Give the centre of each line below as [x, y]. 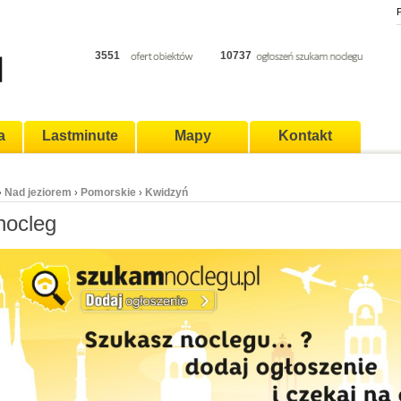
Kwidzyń [166, 192]
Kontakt [305, 136]
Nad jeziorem [38, 192]
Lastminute [80, 136]
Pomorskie [108, 192]
